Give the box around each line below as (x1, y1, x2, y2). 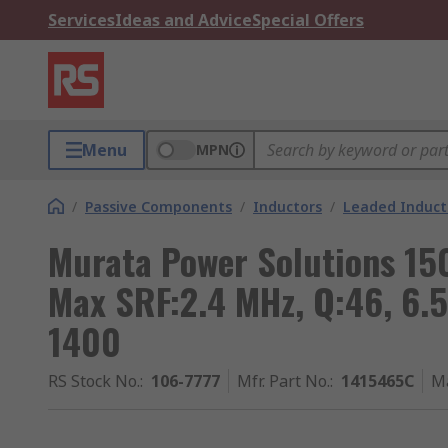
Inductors (253, 197, 322, 216)
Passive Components (85, 197, 232, 216)
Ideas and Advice (115, 9, 252, 31)
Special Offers (252, 9, 364, 31)
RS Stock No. (48, 370, 140, 392)
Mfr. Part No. (237, 370, 330, 392)
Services (48, 9, 115, 31)
